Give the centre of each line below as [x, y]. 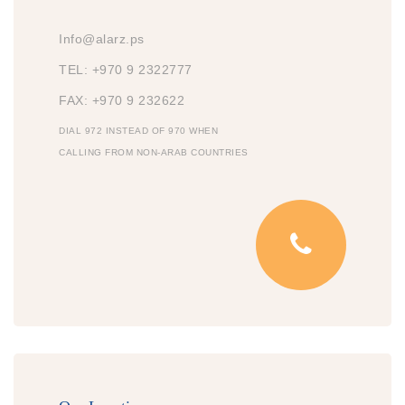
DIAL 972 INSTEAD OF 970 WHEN [138, 131]
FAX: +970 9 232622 [122, 101]
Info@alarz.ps [102, 39]
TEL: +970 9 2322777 [126, 70]
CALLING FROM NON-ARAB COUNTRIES [154, 153]
